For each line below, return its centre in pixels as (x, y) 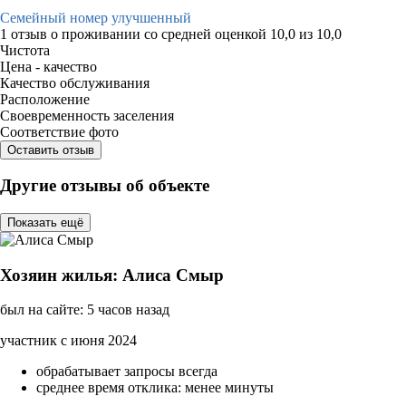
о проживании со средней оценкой (160, 34)
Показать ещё (45, 222)
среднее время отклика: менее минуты (155, 388)
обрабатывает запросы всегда (127, 372)
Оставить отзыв (51, 150)
